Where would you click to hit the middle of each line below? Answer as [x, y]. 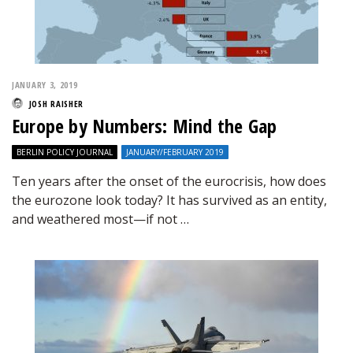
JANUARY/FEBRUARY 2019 [175, 152]
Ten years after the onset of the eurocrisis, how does [169, 181]
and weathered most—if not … [100, 219]
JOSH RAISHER [56, 104]
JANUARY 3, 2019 [45, 85]
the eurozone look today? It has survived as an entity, [169, 200]
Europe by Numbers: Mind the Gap [145, 126]
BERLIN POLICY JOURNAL [65, 152]
